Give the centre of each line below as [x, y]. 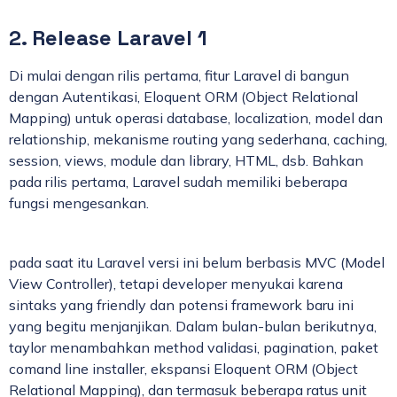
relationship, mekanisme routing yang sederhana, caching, [198, 140]
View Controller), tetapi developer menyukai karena [176, 284]
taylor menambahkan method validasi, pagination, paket [194, 348]
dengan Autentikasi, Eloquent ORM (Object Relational [183, 97]
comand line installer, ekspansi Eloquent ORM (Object [183, 369]
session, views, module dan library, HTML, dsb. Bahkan [186, 161]
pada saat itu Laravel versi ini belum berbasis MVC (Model [197, 263]
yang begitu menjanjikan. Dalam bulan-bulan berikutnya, [193, 327]
